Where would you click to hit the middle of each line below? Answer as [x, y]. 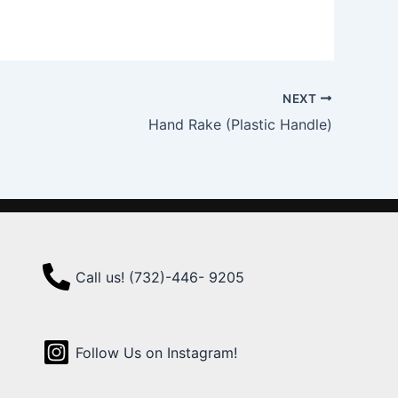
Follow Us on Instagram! [156, 352]
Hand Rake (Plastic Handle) [240, 124]
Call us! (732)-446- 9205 [159, 277]
